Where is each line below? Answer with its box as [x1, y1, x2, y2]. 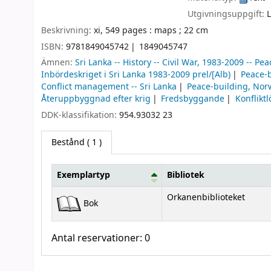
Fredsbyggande [161, 93, 225, 106]
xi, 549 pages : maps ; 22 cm [94, 24, 208, 37]
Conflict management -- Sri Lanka [41, 80, 177, 94]
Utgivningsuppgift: [188, 7, 267, 21]
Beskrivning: [41, 24, 94, 37]
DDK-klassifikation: [41, 109, 119, 122]
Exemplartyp [57, 168, 110, 181]
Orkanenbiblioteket [167, 191, 245, 204]
